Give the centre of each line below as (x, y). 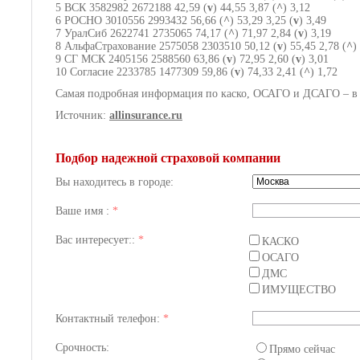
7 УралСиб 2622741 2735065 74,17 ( (142, 33)
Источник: (82, 115)
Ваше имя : (84, 211)
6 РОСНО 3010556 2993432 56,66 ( (139, 20)
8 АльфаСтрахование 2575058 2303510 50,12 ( (166, 46)
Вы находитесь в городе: (115, 182)
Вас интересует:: (97, 240)
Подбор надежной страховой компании (168, 158)
